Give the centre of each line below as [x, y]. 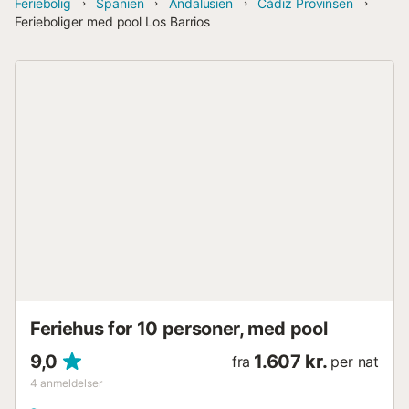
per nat [355, 361]
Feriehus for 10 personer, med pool [179, 328]
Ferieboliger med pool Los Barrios [113, 21]
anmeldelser [71, 383]
